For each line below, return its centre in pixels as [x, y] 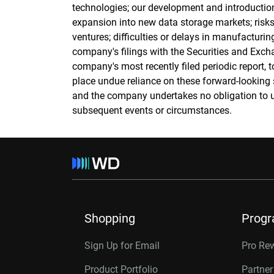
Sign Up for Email [122, 246]
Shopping [110, 218]
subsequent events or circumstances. [152, 110]
